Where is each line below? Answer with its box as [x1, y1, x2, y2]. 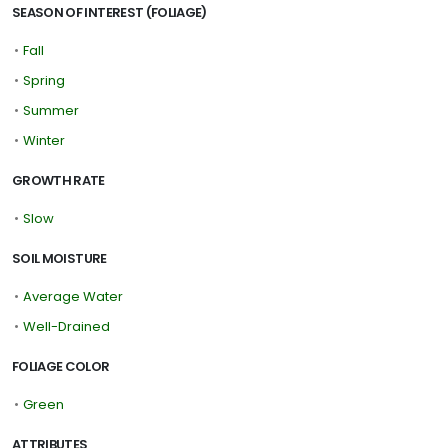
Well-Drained [23, 316, 110, 336]
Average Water [23, 286, 123, 306]
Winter [23, 130, 65, 150]
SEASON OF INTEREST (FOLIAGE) [12, 2, 207, 22]
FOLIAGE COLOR [12, 356, 110, 376]
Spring [23, 70, 65, 90]
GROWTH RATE [12, 170, 105, 190]
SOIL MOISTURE [12, 248, 107, 268]
